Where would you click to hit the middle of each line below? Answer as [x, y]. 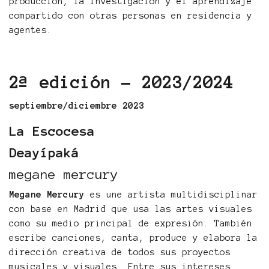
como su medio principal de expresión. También [131, 223]
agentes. [31, 30]
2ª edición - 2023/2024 [121, 82]
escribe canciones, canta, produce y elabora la [133, 238]
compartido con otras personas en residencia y [131, 16]
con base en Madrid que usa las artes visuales [131, 209]
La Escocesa [52, 131]
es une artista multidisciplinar [171, 195]
